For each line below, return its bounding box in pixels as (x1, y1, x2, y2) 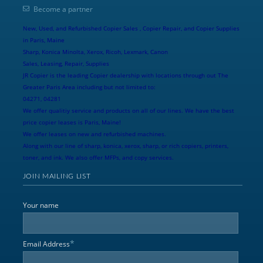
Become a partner (33, 4, 93, 14)
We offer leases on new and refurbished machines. (22, 129, 166, 138)
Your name (22, 200, 59, 210)
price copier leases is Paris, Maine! (22, 117, 121, 126)
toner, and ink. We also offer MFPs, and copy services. (22, 153, 174, 161)
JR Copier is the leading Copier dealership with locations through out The (22, 70, 228, 79)
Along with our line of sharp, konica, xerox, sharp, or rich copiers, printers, (22, 141, 228, 150)
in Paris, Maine (22, 35, 65, 44)
